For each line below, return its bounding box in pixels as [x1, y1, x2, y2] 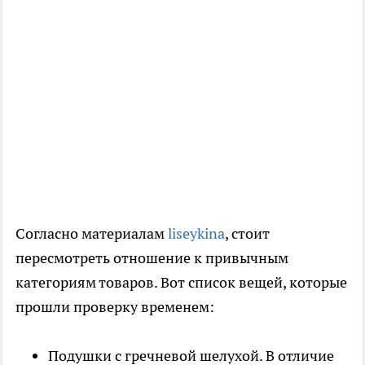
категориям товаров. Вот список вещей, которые [15, 273, 347, 292]
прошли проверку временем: [15, 297, 214, 317]
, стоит [225, 224, 270, 244]
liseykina [168, 224, 225, 244]
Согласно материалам [15, 224, 168, 244]
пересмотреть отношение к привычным [15, 248, 288, 268]
